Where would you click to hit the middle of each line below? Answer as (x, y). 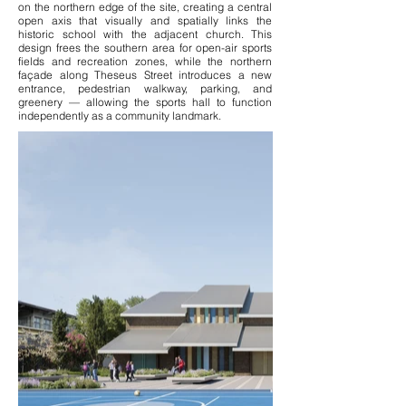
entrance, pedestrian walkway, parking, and (145, 88)
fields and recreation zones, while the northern (145, 61)
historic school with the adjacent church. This (145, 34)
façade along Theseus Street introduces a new (145, 75)
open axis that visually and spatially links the (145, 20)
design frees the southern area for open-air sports (145, 48)
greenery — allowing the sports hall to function (145, 102)
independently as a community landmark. (120, 116)
